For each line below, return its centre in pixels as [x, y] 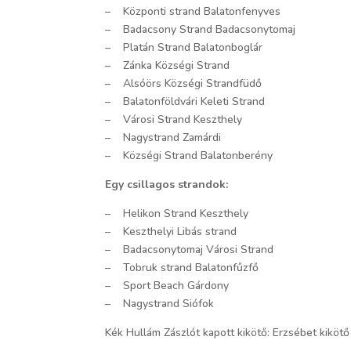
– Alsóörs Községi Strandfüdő [184, 83]
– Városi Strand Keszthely [174, 119]
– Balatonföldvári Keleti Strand [185, 101]
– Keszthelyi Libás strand [171, 231]
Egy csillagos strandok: [167, 184]
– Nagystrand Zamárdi [163, 137]
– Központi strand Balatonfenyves [193, 11]
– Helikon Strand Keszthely [177, 213]
